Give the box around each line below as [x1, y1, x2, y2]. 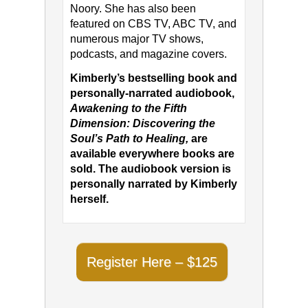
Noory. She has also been [69, 3, 196, 15]
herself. [69, 193, 109, 206]
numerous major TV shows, [69, 33, 203, 45]
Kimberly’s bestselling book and [69, 72, 237, 85]
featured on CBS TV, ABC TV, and [69, 18, 236, 30]
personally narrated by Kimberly [69, 178, 237, 190]
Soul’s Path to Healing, [69, 133, 188, 145]
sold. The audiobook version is [69, 163, 231, 175]
